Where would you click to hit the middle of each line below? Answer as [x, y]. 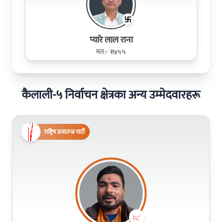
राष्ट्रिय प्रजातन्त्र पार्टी [64, 132]
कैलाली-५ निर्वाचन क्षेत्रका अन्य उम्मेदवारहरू [111, 95]
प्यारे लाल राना [111, 40]
